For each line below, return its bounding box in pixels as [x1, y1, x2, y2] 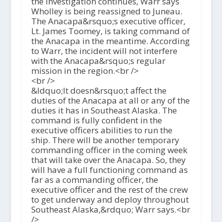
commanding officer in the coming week [31, 144, 187, 156]
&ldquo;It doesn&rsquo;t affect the [31, 85, 166, 97]
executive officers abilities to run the [31, 124, 172, 136]
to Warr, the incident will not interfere [31, 45, 177, 57]
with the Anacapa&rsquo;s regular [31, 55, 166, 67]
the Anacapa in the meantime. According [31, 35, 190, 47]
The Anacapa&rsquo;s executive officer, [31, 15, 185, 27]
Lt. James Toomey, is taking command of [31, 25, 190, 37]
